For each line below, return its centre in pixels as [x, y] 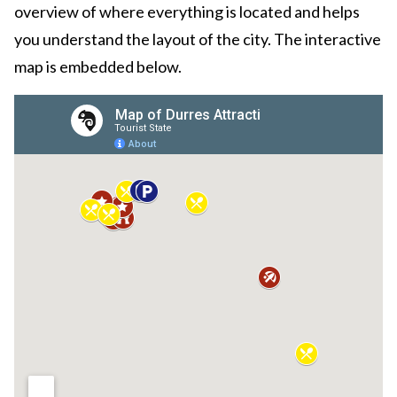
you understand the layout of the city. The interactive [198, 39]
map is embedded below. [98, 67]
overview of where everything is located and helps [187, 12]
